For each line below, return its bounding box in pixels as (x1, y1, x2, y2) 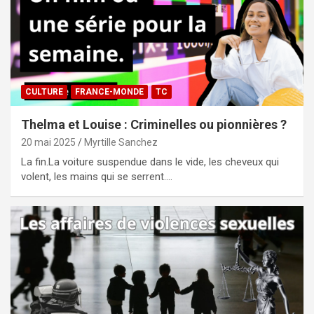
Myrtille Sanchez (84, 136, 158, 148)
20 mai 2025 (21, 136, 76, 148)
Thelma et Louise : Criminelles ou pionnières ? (21, 116, 287, 132)
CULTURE (25, 86, 63, 97)
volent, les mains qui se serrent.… (21, 170, 172, 183)
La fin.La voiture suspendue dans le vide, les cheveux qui (21, 155, 279, 168)
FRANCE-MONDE (75, 86, 144, 97)
